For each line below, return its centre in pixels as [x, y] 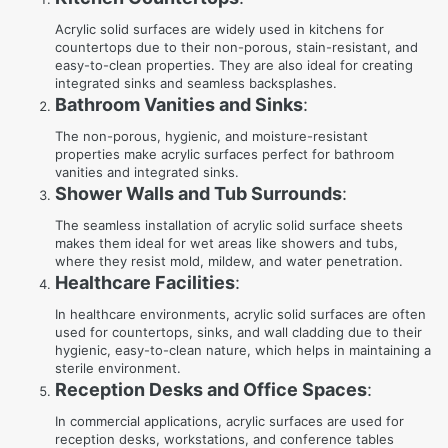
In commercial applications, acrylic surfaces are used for [229, 421]
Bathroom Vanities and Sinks [179, 104]
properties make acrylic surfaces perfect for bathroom [224, 154]
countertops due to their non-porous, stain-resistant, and [236, 47]
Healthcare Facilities [145, 282]
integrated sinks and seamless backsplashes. [196, 83]
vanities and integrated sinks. [147, 172]
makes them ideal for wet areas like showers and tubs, [226, 243]
